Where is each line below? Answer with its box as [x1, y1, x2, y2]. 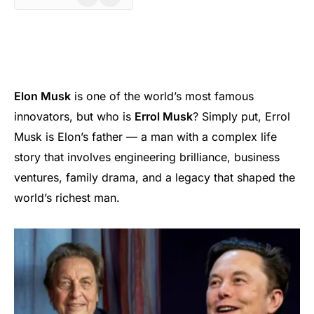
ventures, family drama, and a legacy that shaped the [14, 170, 295, 184]
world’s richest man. [14, 190, 120, 205]
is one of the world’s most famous [71, 88, 254, 103]
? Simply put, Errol [193, 109, 290, 123]
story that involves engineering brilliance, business [14, 149, 280, 164]
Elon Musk [14, 88, 71, 103]
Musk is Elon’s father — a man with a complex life [14, 129, 277, 144]
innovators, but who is [14, 109, 135, 123]
